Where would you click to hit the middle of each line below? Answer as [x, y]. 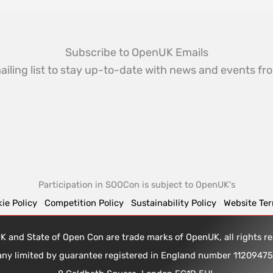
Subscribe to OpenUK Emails [136, 52]
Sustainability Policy [173, 203]
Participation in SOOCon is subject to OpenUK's [136, 185]
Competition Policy [87, 203]
